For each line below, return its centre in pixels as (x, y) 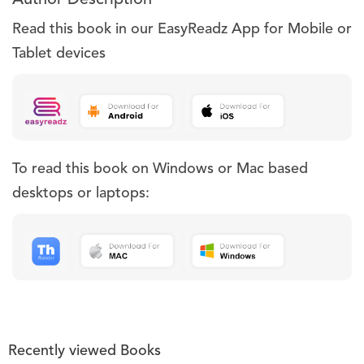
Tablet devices (59, 53)
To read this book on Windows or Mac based (160, 169)
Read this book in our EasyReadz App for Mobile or (182, 29)
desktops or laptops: (81, 193)
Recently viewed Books (84, 351)
